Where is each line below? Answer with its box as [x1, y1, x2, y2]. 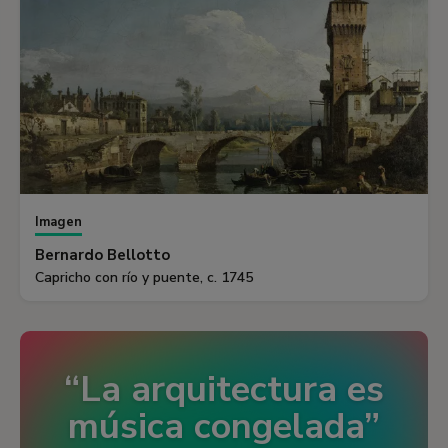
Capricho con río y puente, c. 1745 [35, 268, 253, 288]
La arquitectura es [80, 365, 384, 415]
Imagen [35, 213, 82, 232]
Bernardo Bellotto [35, 245, 170, 266]
